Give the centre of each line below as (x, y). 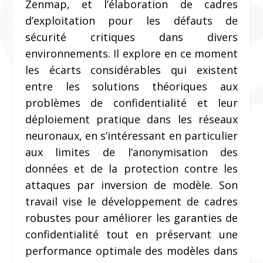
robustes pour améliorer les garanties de (131, 218)
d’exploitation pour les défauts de (131, 21)
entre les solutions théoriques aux (131, 87)
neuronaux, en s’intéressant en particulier (131, 136)
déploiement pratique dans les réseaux (131, 119)
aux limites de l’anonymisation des (131, 152)
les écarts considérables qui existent (131, 70)
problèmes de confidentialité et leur (131, 103)
